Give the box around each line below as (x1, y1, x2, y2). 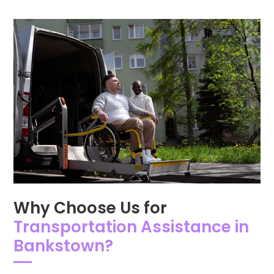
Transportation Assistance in (13, 215, 249, 238)
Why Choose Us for (13, 196, 167, 219)
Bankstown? (13, 234, 113, 257)
